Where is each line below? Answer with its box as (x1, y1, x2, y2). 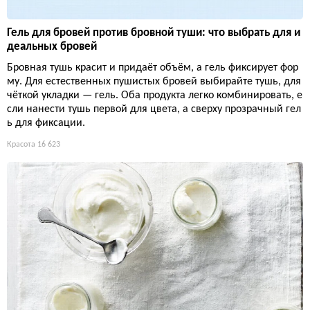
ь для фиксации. (7, 118, 85, 129)
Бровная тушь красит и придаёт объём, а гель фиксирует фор (7, 62, 298, 74)
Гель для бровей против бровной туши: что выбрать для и (7, 27, 300, 39)
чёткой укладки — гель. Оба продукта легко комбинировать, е (7, 90, 302, 102)
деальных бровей (7, 41, 97, 53)
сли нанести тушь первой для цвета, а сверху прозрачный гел (7, 104, 301, 116)
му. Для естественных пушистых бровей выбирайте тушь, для (7, 76, 301, 88)
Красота (7, 140, 35, 149)
